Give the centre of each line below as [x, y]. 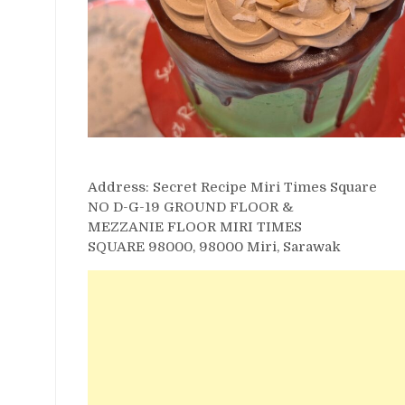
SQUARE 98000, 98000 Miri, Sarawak [214, 246]
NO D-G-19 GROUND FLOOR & [191, 207]
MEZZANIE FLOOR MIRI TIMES [195, 226]
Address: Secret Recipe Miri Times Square [232, 187]
